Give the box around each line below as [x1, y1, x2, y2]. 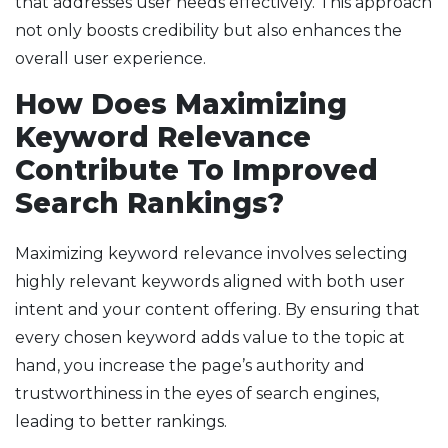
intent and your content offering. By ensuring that [15, 300, 420, 320]
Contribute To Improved [15, 153, 378, 188]
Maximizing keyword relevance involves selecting [15, 244, 408, 264]
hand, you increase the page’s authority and [15, 356, 365, 376]
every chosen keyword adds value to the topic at [15, 328, 405, 348]
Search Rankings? [15, 186, 284, 221]
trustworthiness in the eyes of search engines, [15, 384, 379, 404]
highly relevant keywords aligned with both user [15, 272, 405, 292]
